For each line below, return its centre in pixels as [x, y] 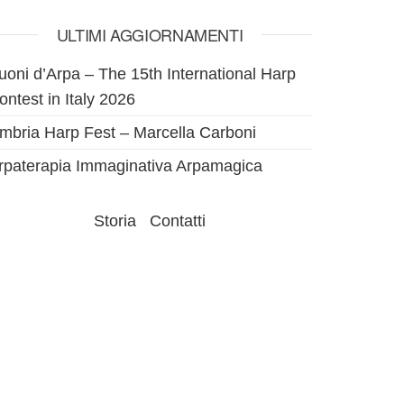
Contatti [178, 221]
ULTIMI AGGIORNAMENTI [150, 34]
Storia [115, 221]
